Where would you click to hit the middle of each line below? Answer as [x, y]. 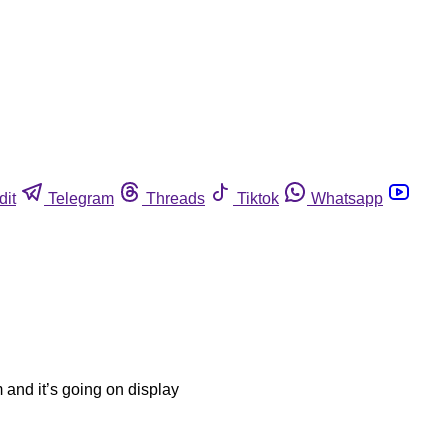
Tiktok [258, 198]
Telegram [81, 198]
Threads [175, 198]
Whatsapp [347, 198]
